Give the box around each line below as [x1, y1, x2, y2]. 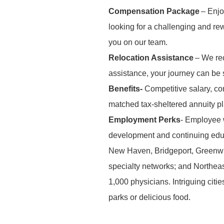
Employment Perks [108, 115, 180, 124]
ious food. [156, 193, 192, 201]
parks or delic [108, 193, 156, 201]
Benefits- [108, 84, 142, 93]
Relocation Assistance [108, 53, 193, 62]
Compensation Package [108, 7, 199, 15]
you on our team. [108, 38, 169, 46]
